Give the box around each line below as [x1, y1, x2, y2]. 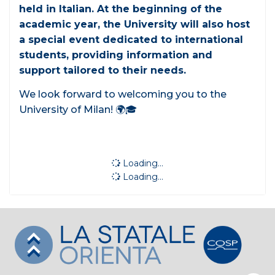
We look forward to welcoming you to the [19, 88, 227, 101]
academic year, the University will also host [19, 18, 250, 31]
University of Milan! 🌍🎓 [19, 104, 137, 116]
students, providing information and [19, 49, 212, 61]
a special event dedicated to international [19, 34, 243, 46]
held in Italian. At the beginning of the [19, 3, 222, 15]
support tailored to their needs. [19, 64, 186, 77]
